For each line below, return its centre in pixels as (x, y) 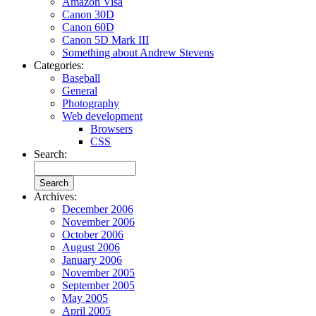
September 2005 (98, 286)
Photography (91, 104)
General (80, 91)
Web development (102, 116)
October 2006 (93, 235)
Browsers (111, 129)
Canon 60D (88, 28)
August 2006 (91, 248)
